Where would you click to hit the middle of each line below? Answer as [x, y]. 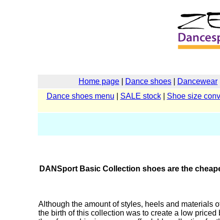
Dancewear [197, 81]
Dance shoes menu [80, 96]
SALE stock [140, 96]
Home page [99, 81]
